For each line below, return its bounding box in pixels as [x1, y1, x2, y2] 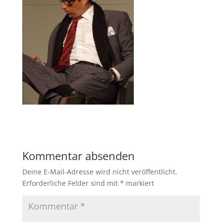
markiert [123, 178, 154, 188]
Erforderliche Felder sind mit [22, 178, 120, 188]
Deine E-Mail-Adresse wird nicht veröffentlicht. [22, 166, 177, 176]
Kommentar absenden [22, 148, 135, 163]
